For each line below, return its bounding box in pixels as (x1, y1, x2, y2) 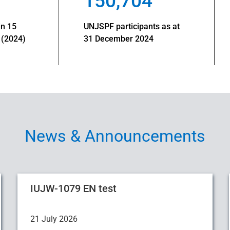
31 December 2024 (83, 33, 184, 44)
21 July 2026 (30, 214, 78, 224)
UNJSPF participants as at (83, 21, 180, 31)
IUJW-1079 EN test (30, 182, 117, 195)
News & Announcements (25, 126, 205, 146)
